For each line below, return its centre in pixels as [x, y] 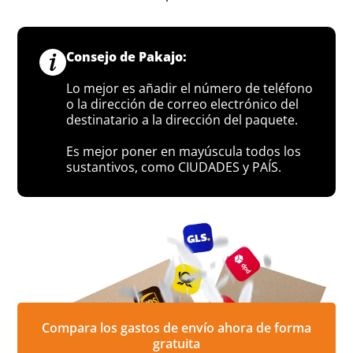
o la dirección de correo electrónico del [183, 104]
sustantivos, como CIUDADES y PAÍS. [174, 167]
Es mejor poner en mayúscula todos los [184, 151]
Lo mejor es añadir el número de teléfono [190, 88]
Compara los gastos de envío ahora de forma [176, 327]
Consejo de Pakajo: [127, 56]
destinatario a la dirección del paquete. [182, 119]
